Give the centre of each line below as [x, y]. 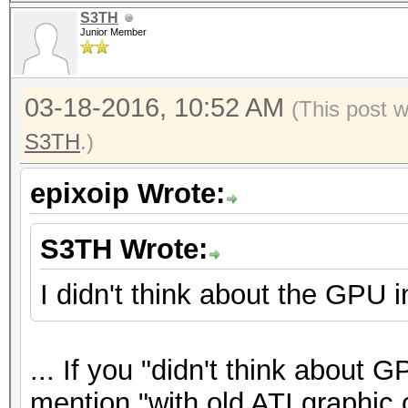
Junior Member [113, 32]
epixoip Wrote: [127, 194]
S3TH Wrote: [124, 249]
